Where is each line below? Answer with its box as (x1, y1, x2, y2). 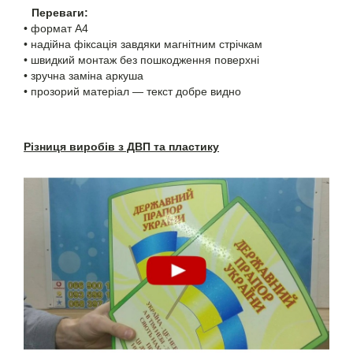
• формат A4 (24, 22, 88, 35)
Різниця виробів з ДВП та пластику (24, 140, 219, 154)
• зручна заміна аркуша (24, 69, 143, 83)
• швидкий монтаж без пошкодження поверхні (24, 54, 259, 67)
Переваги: (32, 6, 88, 20)
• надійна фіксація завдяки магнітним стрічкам (24, 38, 262, 51)
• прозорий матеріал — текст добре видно (24, 85, 241, 98)
